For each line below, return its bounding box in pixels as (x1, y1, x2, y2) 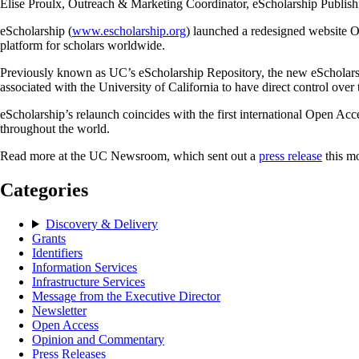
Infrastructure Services (32, 274, 145, 288)
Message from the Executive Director (32, 288, 220, 303)
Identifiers (32, 245, 83, 260)
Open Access (32, 317, 99, 332)
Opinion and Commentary (32, 332, 164, 346)
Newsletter (32, 303, 87, 317)
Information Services (32, 260, 137, 274)
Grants (32, 231, 66, 245)
